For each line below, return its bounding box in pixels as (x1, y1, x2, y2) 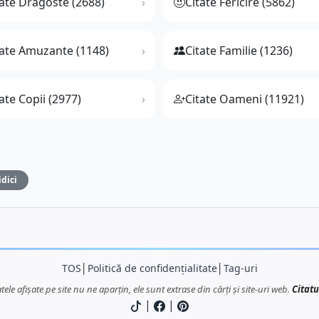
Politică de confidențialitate (87, 261, 217, 276)
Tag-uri (223, 261, 258, 276)
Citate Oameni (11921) (185, 91, 304, 108)
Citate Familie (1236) (185, 43, 293, 59)
